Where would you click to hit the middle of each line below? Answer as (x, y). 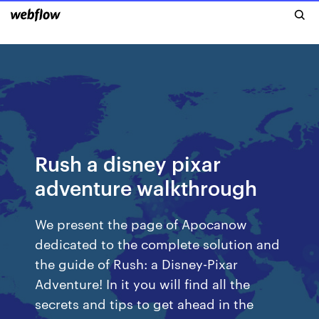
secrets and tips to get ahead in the (145, 303)
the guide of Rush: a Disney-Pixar (137, 263)
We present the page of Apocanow (141, 223)
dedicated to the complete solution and (158, 243)
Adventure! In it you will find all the (143, 283)
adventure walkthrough (146, 187)
